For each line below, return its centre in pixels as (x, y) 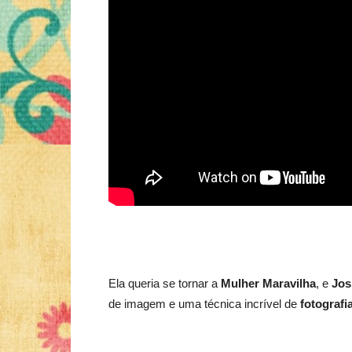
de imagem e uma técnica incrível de (204, 304)
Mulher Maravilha (269, 283)
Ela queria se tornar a (165, 283)
